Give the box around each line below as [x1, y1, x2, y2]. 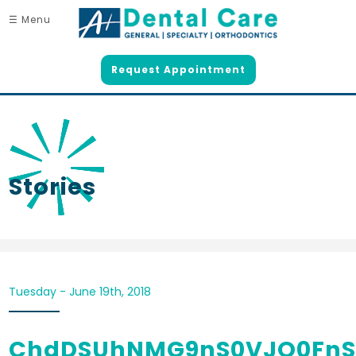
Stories [9, 170, 97, 203]
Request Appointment [110, 62, 246, 76]
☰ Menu [9, 13, 52, 26]
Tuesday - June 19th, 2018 [9, 283, 152, 300]
